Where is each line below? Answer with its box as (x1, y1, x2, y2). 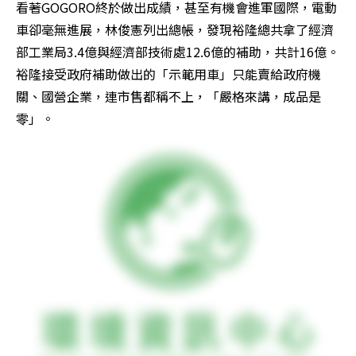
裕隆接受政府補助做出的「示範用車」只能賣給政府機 (16, 64, 321, 84)
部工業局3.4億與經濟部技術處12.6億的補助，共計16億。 (16, 42, 339, 62)
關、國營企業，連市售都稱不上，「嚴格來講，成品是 (16, 87, 321, 106)
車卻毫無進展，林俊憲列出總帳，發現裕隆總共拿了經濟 (16, 20, 334, 40)
